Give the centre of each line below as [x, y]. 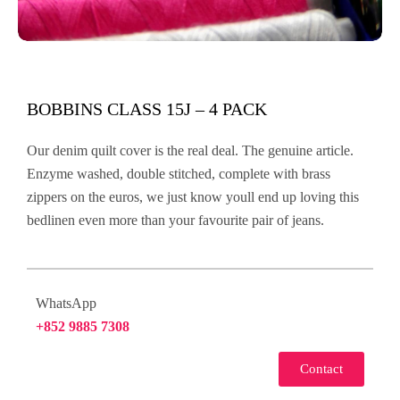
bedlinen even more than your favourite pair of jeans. [175, 220]
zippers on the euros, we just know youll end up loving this [193, 197]
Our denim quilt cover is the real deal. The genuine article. [190, 150]
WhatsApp [66, 303]
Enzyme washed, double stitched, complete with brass [179, 174]
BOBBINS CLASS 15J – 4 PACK [147, 109]
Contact [321, 369]
